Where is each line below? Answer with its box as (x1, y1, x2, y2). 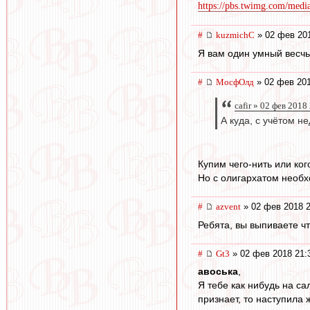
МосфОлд (216, 76, 254, 87)
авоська (198, 266, 238, 277)
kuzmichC (216, 30, 255, 41)
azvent (216, 201, 241, 212)
